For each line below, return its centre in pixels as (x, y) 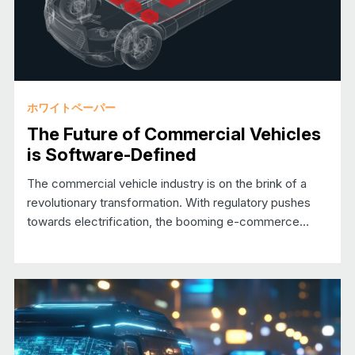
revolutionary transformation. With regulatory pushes (168, 202)
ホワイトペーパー (71, 107)
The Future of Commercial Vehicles (174, 134)
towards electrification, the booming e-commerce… (168, 221)
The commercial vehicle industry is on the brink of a (166, 183)
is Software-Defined (111, 154)
